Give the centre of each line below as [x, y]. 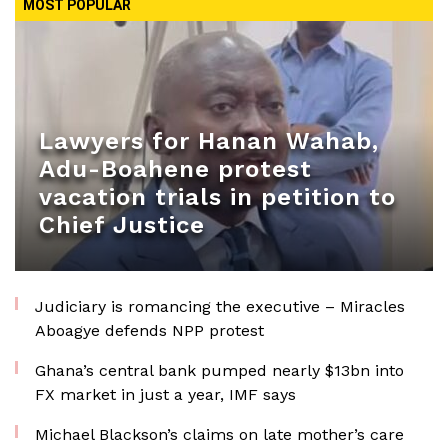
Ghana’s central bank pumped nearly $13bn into [219, 370]
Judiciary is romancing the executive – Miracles [220, 306]
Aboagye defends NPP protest [149, 330]
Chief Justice [122, 225]
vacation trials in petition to [217, 197]
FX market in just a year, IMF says [165, 394]
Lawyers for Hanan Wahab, [209, 141]
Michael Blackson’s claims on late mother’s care [219, 434]
